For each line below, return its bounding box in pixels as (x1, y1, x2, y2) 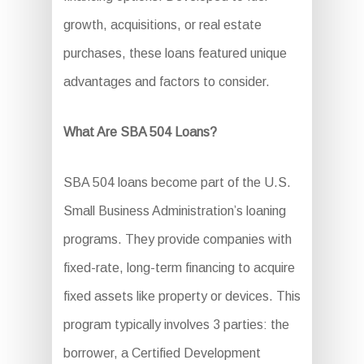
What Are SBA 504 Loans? (63, 125, 217, 140)
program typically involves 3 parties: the (63, 318, 289, 332)
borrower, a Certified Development (63, 346, 261, 361)
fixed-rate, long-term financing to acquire (63, 261, 295, 275)
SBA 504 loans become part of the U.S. (63, 175, 291, 190)
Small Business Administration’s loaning (63, 204, 286, 219)
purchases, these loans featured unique (63, 46, 287, 61)
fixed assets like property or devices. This (63, 289, 301, 304)
